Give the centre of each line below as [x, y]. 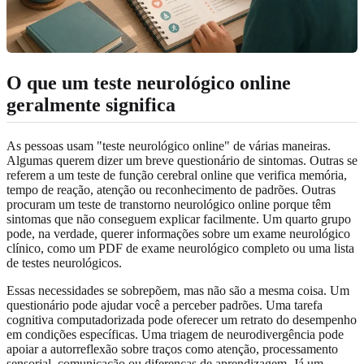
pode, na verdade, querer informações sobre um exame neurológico [178, 233]
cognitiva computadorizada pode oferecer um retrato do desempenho [182, 319]
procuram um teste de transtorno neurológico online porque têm [169, 204]
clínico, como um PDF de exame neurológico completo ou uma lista [180, 248]
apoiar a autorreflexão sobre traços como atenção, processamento [172, 349]
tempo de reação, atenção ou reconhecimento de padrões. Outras [171, 189]
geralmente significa [91, 104]
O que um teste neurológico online [149, 82]
